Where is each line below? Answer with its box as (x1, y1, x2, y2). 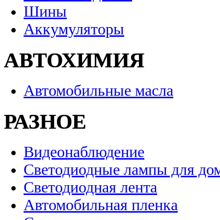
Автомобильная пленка (24, 196, 178, 214)
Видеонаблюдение (24, 143, 144, 161)
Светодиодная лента (24, 178, 157, 196)
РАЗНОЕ (4, 110, 86, 133)
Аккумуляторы (24, 21, 124, 38)
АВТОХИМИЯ (4, 49, 144, 72)
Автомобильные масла (24, 82, 173, 99)
